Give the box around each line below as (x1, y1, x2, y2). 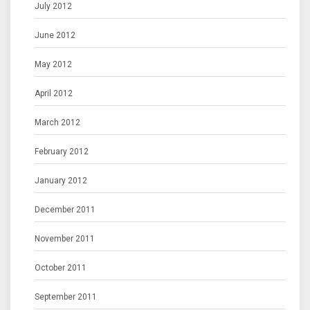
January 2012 (35, 176, 87, 186)
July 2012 (35, 1, 72, 12)
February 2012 (35, 147, 89, 157)
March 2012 (35, 118, 80, 128)
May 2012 (35, 60, 72, 70)
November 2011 (35, 234, 95, 244)
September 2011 (35, 292, 97, 302)
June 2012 (35, 30, 75, 41)
